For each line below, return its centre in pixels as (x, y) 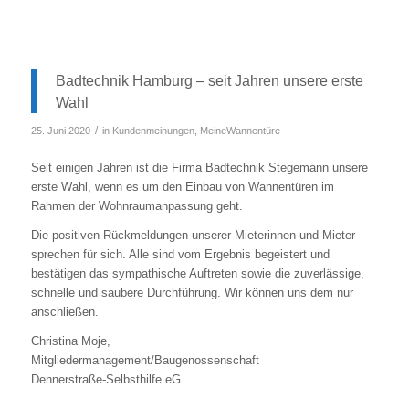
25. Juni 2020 (60, 130)
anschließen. (64, 311)
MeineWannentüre (240, 130)
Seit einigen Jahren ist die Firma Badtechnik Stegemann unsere (199, 167)
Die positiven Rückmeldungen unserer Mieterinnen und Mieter (193, 235)
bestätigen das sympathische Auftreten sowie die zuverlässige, (197, 273)
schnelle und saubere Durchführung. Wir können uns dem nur (192, 292)
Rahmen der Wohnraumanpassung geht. (136, 205)
